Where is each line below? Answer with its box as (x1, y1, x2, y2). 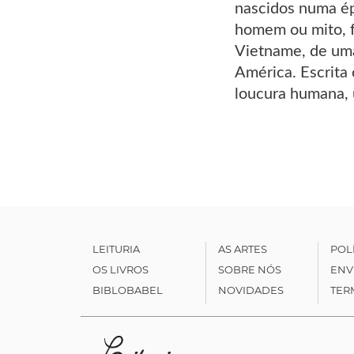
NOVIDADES (217, 283, 284, 296)
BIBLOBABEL (92, 283, 163, 296)
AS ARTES (217, 242, 267, 255)
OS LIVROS (92, 262, 149, 276)
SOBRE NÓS (217, 262, 281, 276)
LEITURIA (92, 242, 140, 255)
